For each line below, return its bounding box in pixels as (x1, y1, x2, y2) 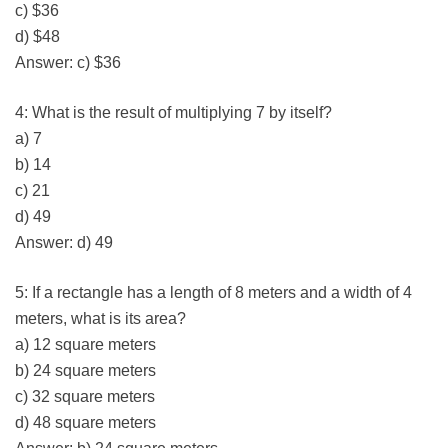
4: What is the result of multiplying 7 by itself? (15, 104, 332, 122)
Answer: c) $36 (15, 54, 121, 72)
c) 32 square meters (15, 388, 155, 406)
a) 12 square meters (15, 336, 156, 354)
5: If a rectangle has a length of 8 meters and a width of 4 (15, 284, 412, 302)
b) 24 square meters (15, 362, 156, 380)
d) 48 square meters (15, 414, 156, 432)
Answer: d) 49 (15, 234, 113, 252)
